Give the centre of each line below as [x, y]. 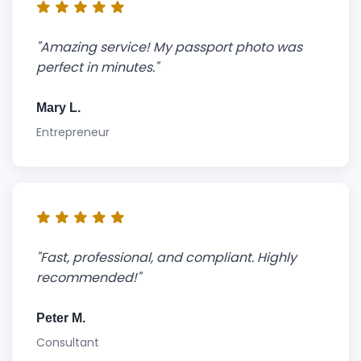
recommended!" [89, 278]
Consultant [68, 342]
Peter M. [61, 318]
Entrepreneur [73, 132]
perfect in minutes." [98, 67]
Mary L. [58, 108]
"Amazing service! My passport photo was [169, 47]
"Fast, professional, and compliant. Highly [166, 257]
